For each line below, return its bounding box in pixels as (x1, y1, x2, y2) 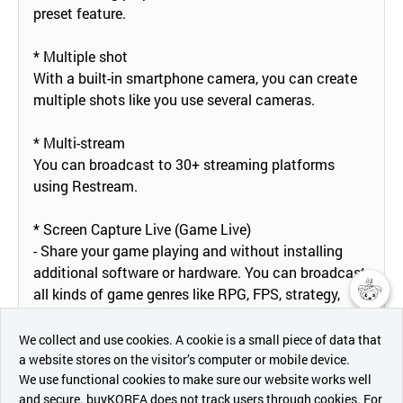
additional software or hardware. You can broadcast (33, 262, 366, 282)
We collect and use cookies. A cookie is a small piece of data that (19, 331, 381, 348)
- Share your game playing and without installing (33, 240, 343, 260)
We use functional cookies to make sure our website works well (19, 371, 372, 388)
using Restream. (33, 175, 138, 195)
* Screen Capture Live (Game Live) (33, 219, 251, 238)
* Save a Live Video (33, 348, 156, 368)
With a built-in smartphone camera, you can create (33, 67, 357, 87)
